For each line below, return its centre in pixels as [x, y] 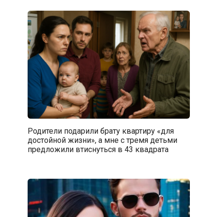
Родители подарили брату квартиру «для [101, 131]
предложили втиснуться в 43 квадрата [98, 150]
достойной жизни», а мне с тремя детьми [102, 140]
